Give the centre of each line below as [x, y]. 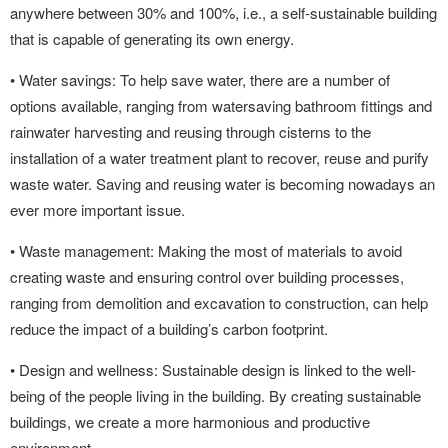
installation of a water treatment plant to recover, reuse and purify [219, 157]
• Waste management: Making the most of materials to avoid [206, 250]
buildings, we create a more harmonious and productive [190, 421]
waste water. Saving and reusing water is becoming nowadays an [222, 183]
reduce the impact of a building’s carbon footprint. [169, 328]
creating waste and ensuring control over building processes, [207, 276]
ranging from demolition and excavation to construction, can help [219, 302]
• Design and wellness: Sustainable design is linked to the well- [213, 369]
